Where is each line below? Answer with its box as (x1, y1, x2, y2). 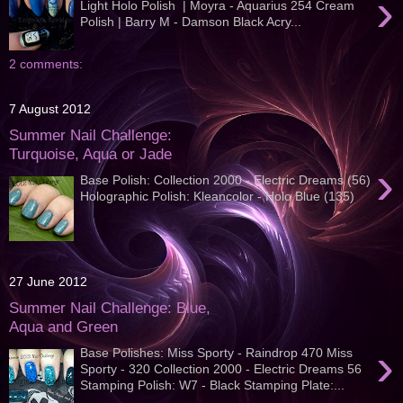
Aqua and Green (9, 318, 118, 336)
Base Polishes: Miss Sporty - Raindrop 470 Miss (80, 345, 354, 360)
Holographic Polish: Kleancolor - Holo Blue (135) (80, 188, 355, 203)
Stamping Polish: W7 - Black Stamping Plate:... (80, 377, 345, 392)
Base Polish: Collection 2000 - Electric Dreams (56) (80, 172, 372, 187)
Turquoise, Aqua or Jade (9, 145, 172, 164)
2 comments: (9, 57, 83, 72)
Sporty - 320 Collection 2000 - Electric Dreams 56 (80, 361, 363, 376)
